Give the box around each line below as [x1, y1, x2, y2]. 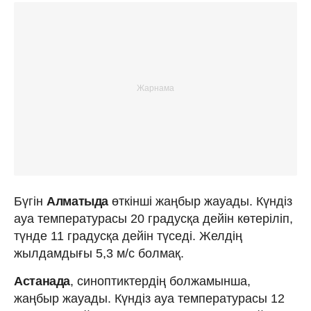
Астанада [14, 274, 71, 288]
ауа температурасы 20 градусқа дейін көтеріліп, [14, 211, 293, 226]
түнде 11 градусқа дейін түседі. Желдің [14, 228, 242, 243]
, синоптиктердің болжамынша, [70, 274, 251, 288]
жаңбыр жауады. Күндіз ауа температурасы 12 [14, 291, 285, 305]
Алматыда [47, 194, 112, 208]
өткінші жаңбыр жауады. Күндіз [111, 194, 292, 208]
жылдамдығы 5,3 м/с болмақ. [14, 246, 184, 260]
